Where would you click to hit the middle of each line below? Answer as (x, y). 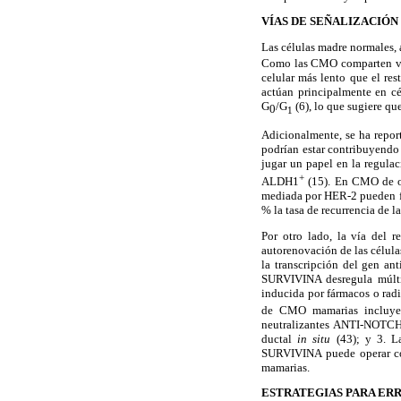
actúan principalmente (316, 91)
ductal (280, 339)
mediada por (292, 195)
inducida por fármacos (316, 293)
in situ (317, 339)
